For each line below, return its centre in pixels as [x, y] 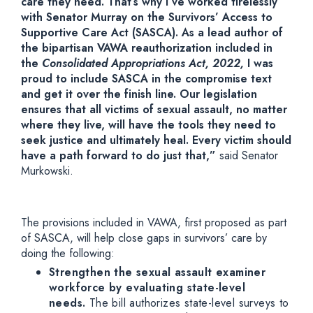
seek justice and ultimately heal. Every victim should [156, 140]
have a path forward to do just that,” [120, 155]
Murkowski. [47, 171]
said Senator [249, 155]
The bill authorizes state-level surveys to [189, 303]
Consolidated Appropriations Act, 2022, [145, 63]
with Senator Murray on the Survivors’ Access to [147, 17]
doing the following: [68, 253]
